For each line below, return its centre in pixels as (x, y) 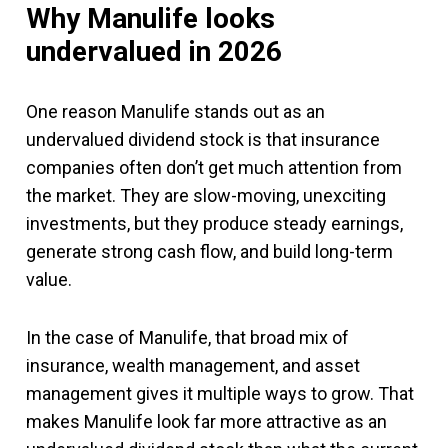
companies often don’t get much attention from (214, 167)
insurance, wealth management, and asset (193, 365)
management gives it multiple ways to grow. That (220, 393)
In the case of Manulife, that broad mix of (187, 337)
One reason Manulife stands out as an (175, 111)
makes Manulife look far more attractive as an (206, 421)
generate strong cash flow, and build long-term (209, 251)
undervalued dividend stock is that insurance (203, 139)
